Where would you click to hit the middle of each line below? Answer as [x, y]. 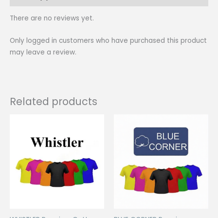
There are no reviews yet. [52, 18]
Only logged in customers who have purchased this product [108, 41]
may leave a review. [43, 53]
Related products [54, 101]
